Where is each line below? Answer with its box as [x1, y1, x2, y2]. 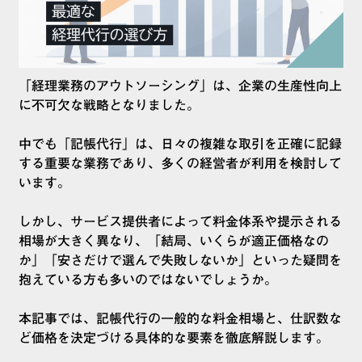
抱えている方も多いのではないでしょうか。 [19, 273, 277, 287]
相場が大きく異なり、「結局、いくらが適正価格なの [19, 234, 329, 248]
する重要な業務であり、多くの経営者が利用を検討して [19, 157, 342, 170]
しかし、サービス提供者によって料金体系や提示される [19, 215, 342, 229]
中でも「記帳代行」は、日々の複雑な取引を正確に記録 [19, 137, 342, 151]
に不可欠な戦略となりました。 [19, 99, 200, 112]
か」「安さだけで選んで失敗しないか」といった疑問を [19, 254, 342, 267]
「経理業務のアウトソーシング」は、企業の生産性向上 [19, 79, 342, 93]
